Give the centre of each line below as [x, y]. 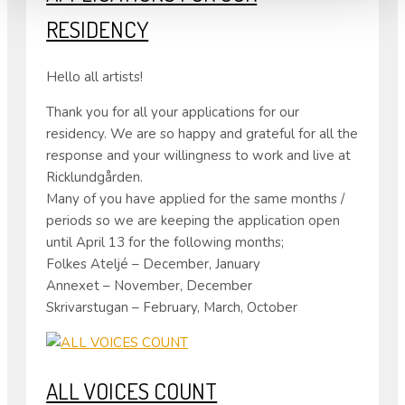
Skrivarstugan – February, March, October [172, 308]
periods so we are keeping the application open [193, 221]
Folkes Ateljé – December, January [154, 264]
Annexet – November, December [150, 286]
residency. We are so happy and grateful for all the [202, 134]
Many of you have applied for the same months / [196, 199]
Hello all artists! [95, 77]
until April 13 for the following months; [165, 243]
